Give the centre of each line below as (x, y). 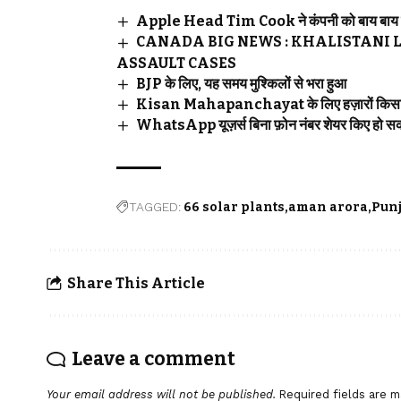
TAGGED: (155, 207)
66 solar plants (234, 208)
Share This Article (136, 283)
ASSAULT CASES (176, 63)
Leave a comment (154, 359)
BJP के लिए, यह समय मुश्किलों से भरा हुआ (242, 83)
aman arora (328, 208)
